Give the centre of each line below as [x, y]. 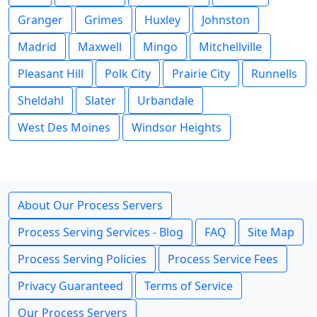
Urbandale [166, 100]
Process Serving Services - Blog [100, 232]
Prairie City [201, 74]
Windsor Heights [177, 127]
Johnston [226, 20]
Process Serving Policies [82, 259]
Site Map [271, 232]
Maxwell [100, 47]
